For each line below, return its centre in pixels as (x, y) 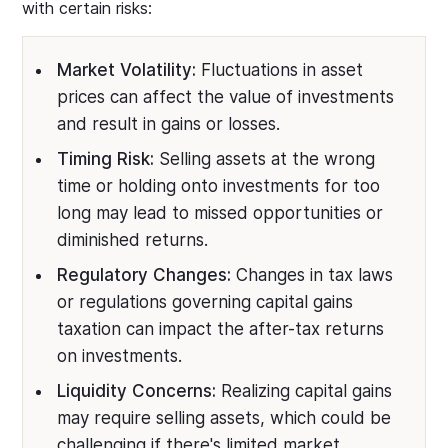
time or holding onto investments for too (219, 186)
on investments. (120, 356)
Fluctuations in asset (280, 70)
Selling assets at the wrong (265, 159)
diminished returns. (133, 240)
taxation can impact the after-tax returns (221, 329)
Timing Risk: (106, 159)
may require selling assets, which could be (224, 418)
